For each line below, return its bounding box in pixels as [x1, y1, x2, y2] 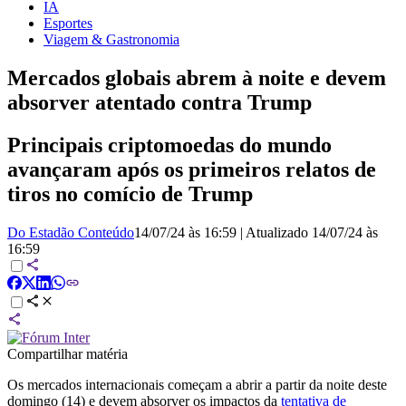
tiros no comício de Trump [7, 181, 253, 206]
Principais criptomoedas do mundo [7, 132, 332, 157]
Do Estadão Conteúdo [7, 224, 134, 240]
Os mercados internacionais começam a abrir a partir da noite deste [7, 376, 387, 392]
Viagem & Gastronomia [43, 31, 179, 47]
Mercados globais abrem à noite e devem [7, 65, 386, 90]
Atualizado [246, 224, 312, 240]
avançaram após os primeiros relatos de [7, 157, 376, 181]
